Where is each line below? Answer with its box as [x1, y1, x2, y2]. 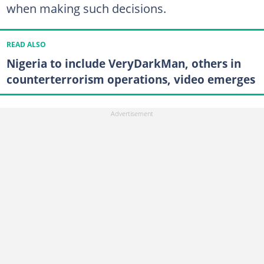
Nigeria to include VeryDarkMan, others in [6, 55, 241, 72]
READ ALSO [6, 40, 46, 49]
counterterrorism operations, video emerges [6, 71, 255, 88]
